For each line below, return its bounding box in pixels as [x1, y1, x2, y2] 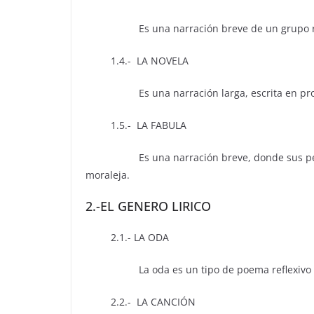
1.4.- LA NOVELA [86, 54, 189, 68]
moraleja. [86, 168, 130, 182]
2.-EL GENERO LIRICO [86, 198, 211, 215]
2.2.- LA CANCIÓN [86, 295, 196, 309]
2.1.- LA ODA [86, 231, 169, 245]
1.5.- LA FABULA [86, 118, 186, 132]
